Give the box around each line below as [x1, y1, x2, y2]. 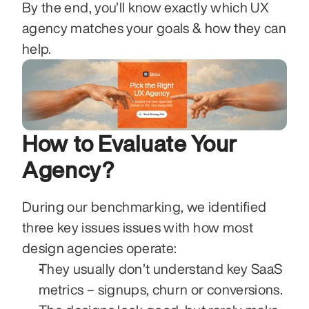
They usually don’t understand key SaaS [39, 261, 283, 276]
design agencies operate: [22, 240, 177, 255]
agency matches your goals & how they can [22, 21, 287, 35]
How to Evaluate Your [22, 132, 237, 154]
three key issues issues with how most [22, 219, 253, 235]
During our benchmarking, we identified [22, 199, 267, 214]
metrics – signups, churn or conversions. [39, 281, 286, 297]
